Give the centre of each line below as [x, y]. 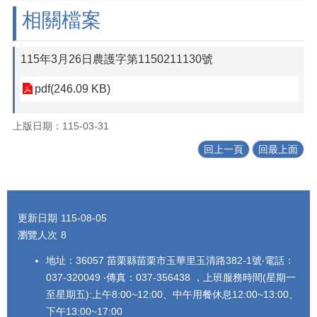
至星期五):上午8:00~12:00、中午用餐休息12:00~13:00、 [172, 295]
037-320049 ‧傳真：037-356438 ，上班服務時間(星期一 [171, 278]
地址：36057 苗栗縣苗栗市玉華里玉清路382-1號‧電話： [170, 261]
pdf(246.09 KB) [73, 89]
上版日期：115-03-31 [61, 126]
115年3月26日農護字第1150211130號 [117, 59]
